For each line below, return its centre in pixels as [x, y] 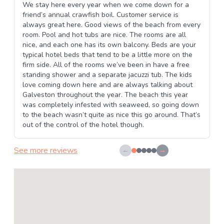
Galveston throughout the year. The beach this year [105, 95]
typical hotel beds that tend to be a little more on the [107, 55]
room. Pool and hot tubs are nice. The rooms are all [104, 35]
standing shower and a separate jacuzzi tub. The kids [107, 75]
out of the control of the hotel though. [83, 125]
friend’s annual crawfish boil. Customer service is [100, 15]
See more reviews [46, 150]
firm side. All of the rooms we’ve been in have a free [106, 65]
